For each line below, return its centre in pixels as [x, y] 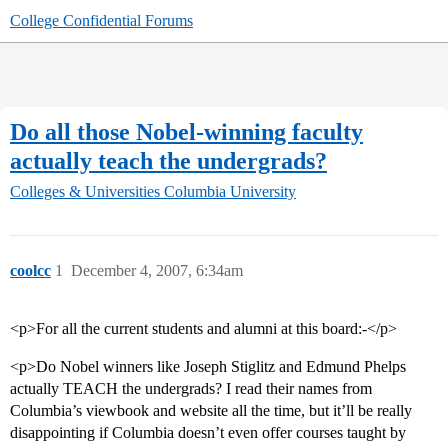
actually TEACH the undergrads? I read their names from [191, 389]
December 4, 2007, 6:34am [157, 271]
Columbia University [230, 192]
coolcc [30, 271]
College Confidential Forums [101, 20]
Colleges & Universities [85, 192]
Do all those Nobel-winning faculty [186, 131]
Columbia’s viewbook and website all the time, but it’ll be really [211, 411]
